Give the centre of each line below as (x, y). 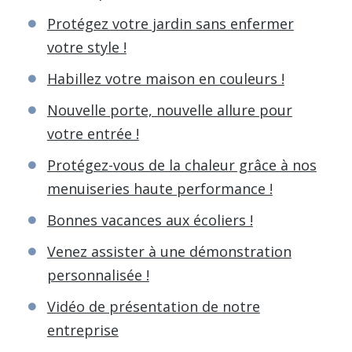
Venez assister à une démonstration (169, 251)
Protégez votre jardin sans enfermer (170, 23)
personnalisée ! (98, 275)
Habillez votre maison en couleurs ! (165, 78)
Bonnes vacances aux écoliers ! (150, 220)
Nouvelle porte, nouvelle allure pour (169, 110)
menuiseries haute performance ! (159, 188)
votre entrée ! (93, 133)
